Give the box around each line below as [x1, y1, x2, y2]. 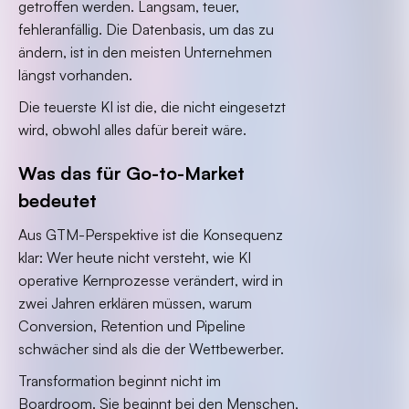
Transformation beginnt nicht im [18, 372, 221, 390]
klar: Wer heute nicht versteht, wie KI [18, 248, 251, 267]
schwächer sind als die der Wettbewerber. [18, 340, 284, 358]
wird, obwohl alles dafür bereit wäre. [18, 121, 246, 139]
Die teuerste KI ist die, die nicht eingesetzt [18, 98, 286, 116]
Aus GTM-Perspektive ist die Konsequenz [18, 225, 283, 244]
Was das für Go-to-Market [18, 162, 245, 184]
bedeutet [18, 189, 97, 212]
